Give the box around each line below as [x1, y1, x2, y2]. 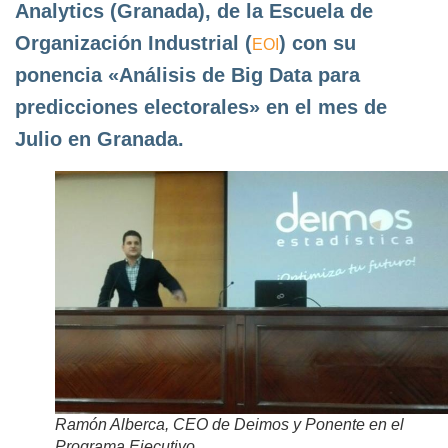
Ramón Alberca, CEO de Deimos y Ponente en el [55, 415, 404, 433]
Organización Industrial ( [15, 31, 252, 54]
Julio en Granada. [15, 127, 184, 150]
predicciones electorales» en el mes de [15, 95, 387, 118]
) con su [279, 31, 356, 54]
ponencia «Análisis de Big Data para [15, 63, 360, 86]
